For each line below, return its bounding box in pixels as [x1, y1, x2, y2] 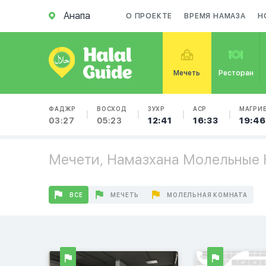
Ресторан [218, 69, 254, 77]
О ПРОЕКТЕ [126, 12, 173, 20]
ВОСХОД [97, 105, 127, 112]
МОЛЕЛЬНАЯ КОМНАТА [167, 191, 248, 198]
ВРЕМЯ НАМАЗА [184, 12, 246, 20]
